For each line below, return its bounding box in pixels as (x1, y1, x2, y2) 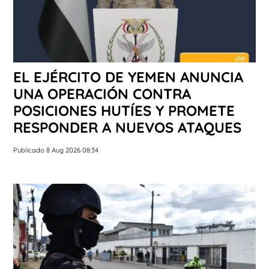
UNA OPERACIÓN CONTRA (13, 84, 191, 103)
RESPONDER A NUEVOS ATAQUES (13, 118, 241, 136)
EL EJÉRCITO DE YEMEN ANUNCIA (13, 67, 243, 86)
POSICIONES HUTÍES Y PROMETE (13, 101, 235, 119)
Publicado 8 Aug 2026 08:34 (13, 145, 98, 154)
